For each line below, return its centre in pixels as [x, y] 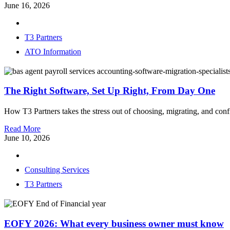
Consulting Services [57, 170]
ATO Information [53, 51]
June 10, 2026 [27, 138]
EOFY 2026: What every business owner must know [114, 223]
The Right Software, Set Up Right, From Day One [110, 91]
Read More [22, 129]
